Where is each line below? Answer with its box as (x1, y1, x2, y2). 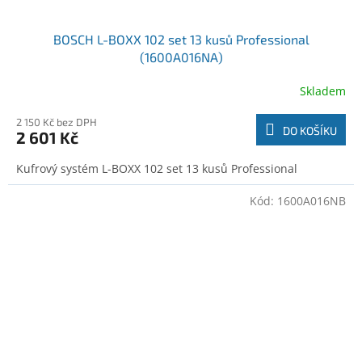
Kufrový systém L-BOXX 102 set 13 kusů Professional (16, 161, 297, 177)
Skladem (300, 82, 346, 99)
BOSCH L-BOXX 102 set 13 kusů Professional (53, 32, 309, 48)
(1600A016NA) (139, 49, 223, 65)
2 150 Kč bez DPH (16, 116, 97, 129)
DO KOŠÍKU (283, 124, 337, 138)
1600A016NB (277, 193, 346, 209)
